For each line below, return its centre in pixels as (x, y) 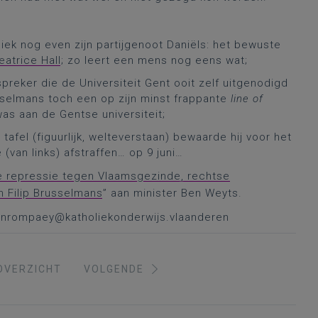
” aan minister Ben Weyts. (172, 193)
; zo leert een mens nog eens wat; (154, 60)
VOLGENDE (114, 269)
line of (247, 99)
